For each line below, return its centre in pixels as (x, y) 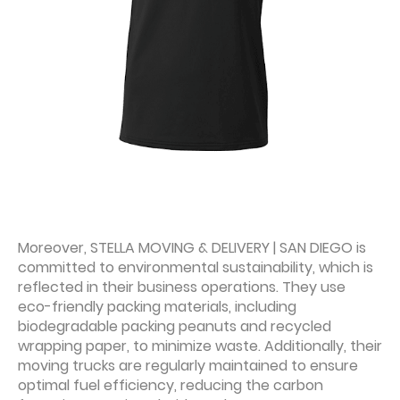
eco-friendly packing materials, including (157, 307)
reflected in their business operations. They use (182, 287)
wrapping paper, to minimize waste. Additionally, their (200, 346)
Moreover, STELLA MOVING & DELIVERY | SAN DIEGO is (192, 248)
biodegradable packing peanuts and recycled (175, 327)
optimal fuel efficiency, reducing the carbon (171, 386)
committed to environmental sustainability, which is (196, 268)
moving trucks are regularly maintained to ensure (188, 366)
